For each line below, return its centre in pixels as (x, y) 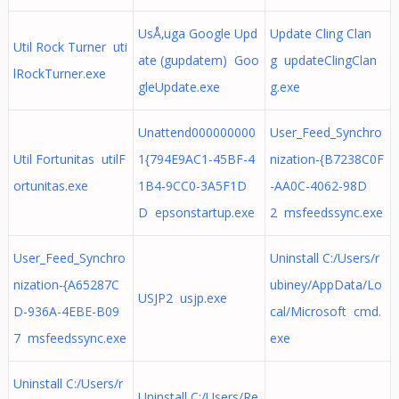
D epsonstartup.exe (196, 212)
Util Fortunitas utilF (69, 159)
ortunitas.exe (50, 186)
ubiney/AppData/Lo (326, 285)
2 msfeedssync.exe (326, 212)
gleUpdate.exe (179, 87)
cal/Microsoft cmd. (325, 311)
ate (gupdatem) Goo (198, 60)
